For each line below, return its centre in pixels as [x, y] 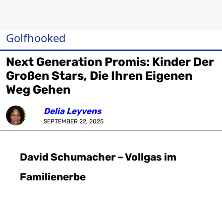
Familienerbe [53, 177]
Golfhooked [36, 38]
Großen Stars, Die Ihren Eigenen [99, 76]
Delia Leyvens [72, 111]
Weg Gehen [38, 90]
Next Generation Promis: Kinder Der [110, 62]
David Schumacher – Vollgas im [98, 157]
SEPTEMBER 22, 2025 [74, 121]
